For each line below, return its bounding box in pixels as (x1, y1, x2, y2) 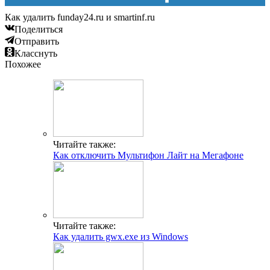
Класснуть (14, 48, 57, 59)
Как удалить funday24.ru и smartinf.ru (5, 12, 155, 23)
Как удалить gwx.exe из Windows (53, 231, 188, 242)
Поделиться (14, 24, 63, 35)
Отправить (14, 36, 59, 47)
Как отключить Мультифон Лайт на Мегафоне (53, 150, 243, 161)
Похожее (5, 59, 41, 70)
